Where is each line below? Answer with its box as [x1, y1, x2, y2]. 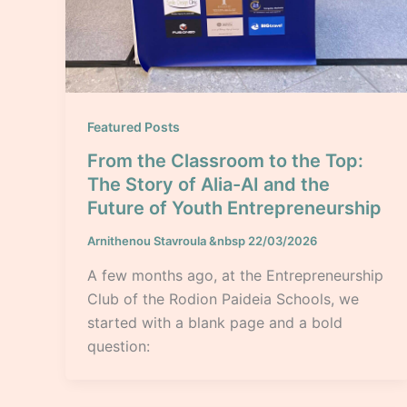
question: [87, 336, 150, 355]
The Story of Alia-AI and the [87, 174, 330, 196]
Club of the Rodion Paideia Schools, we [87, 289, 359, 308]
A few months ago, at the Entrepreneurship [87, 265, 383, 284]
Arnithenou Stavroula [87, 233, 209, 249]
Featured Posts [87, 118, 180, 134]
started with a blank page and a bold [87, 313, 342, 332]
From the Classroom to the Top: [87, 150, 363, 173]
